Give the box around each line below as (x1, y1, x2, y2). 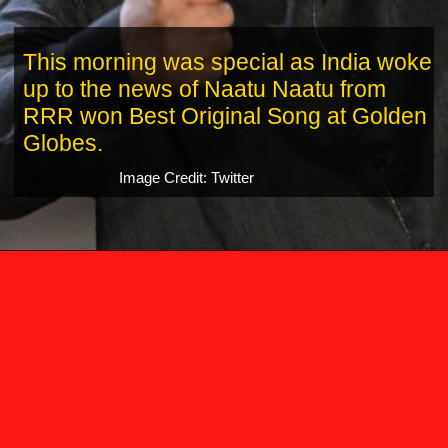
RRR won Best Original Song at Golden (22, 102, 427, 129)
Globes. (22, 129, 103, 156)
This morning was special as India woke (22, 48, 432, 75)
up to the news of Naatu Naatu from (22, 75, 386, 102)
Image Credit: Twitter (118, 170, 254, 187)
